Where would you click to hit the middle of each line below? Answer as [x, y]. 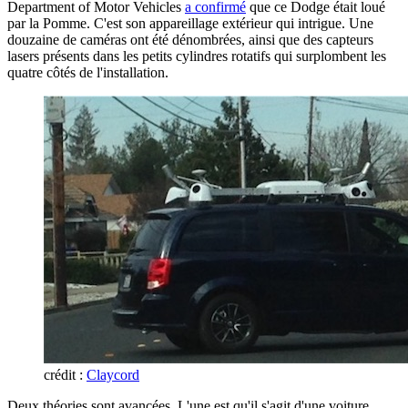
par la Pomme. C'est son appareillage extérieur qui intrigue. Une [190, 23]
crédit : [65, 374]
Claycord [113, 374]
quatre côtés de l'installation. [88, 72]
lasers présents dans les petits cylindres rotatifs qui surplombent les [197, 56]
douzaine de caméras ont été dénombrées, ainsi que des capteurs [190, 39]
